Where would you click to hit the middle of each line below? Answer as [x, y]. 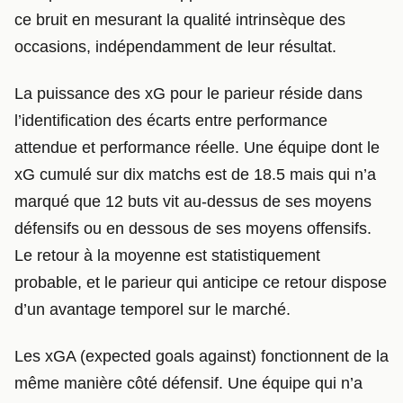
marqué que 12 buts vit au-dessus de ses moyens [193, 201]
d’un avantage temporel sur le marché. [152, 309]
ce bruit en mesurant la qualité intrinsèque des [180, 20]
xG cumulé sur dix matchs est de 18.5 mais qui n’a [195, 174]
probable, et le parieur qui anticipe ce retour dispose [201, 282]
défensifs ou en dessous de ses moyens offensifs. [193, 228]
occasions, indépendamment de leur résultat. [175, 47]
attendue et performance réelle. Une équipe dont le [197, 147]
